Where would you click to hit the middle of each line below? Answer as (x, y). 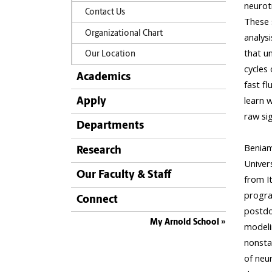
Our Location (110, 55)
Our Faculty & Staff (124, 175)
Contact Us (105, 13)
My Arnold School (185, 222)
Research (99, 151)
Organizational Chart (124, 33)
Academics (104, 77)
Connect (97, 200)
